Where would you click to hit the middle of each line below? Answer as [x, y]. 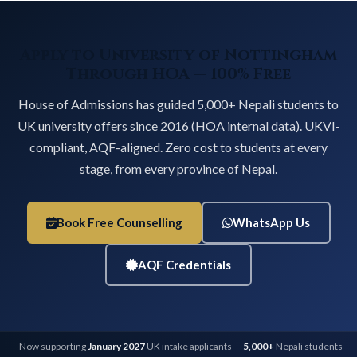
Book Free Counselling [119, 222]
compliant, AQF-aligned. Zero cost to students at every [178, 147]
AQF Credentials [184, 264]
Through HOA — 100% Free [178, 73]
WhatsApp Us [271, 222]
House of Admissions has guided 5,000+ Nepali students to [178, 104]
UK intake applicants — [194, 347]
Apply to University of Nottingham [178, 54]
